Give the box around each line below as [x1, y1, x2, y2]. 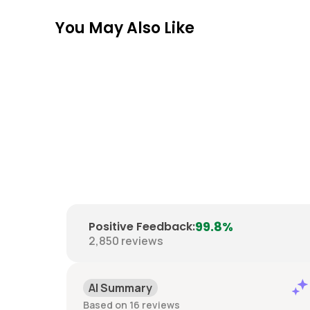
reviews [121, 232, 163, 248]
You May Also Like [55, 17, 194, 39]
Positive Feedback [89, 218, 192, 235]
